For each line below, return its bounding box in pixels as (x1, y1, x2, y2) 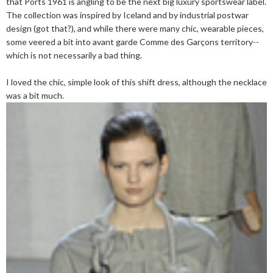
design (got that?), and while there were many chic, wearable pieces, (6, 23, 264, 34)
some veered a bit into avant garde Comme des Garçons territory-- (6, 37, 259, 47)
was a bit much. (6, 90, 64, 101)
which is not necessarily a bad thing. (6, 50, 142, 60)
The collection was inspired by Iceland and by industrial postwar (6, 10, 249, 20)
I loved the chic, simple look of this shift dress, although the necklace (6, 77, 267, 87)
